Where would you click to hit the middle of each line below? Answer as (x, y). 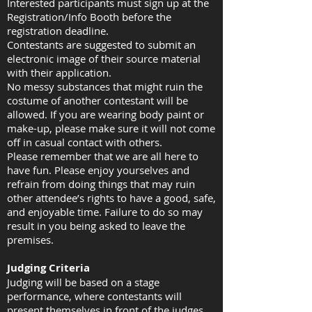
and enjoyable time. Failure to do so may (105, 212)
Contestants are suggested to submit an (101, 45)
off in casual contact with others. (85, 142)
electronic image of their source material (104, 58)
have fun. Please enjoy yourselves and (98, 170)
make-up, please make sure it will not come (111, 128)
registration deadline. (58, 31)
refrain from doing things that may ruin (101, 184)
